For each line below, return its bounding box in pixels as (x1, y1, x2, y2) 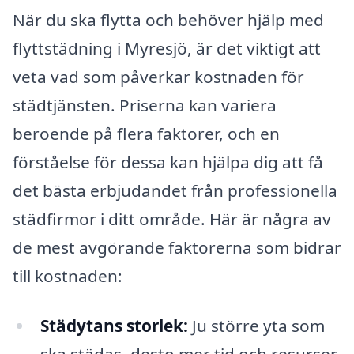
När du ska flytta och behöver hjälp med (13, 8, 324, 31)
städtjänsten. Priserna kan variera (13, 93, 277, 116)
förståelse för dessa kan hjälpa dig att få (13, 150, 323, 173)
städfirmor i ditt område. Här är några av (13, 207, 331, 230)
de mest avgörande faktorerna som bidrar (13, 235, 341, 258)
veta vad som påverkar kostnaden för (13, 65, 304, 88)
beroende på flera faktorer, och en (13, 122, 280, 145)
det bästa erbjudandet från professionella (13, 179, 337, 201)
